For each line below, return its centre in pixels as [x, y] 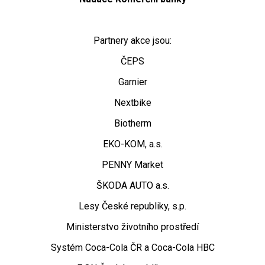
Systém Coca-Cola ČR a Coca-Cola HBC [132, 248]
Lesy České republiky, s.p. [132, 206]
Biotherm [132, 124]
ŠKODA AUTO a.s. [132, 186]
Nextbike [132, 103]
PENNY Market [132, 165]
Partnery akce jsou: [132, 41]
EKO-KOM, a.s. [132, 144]
